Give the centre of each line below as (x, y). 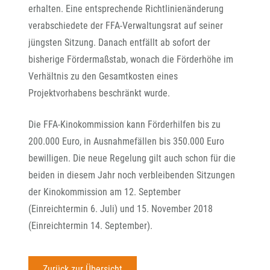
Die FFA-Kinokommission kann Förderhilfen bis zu (124, 124)
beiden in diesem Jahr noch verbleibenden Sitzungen (132, 175)
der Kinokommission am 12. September (105, 192)
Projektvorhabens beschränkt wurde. (99, 93)
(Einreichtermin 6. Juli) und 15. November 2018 (121, 209)
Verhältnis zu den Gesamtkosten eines (103, 76)
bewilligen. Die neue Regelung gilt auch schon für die (132, 158)
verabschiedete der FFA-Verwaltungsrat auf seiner (126, 26)
